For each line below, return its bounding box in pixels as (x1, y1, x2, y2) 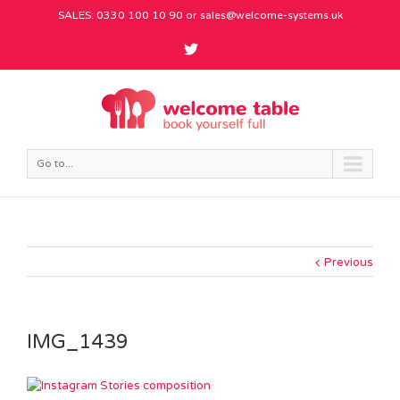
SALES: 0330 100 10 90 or (57, 9, 200, 21)
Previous (324, 254, 373, 270)
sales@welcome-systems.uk (199, 9, 343, 21)
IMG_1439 (27, 329, 129, 354)
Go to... (37, 156, 73, 170)
